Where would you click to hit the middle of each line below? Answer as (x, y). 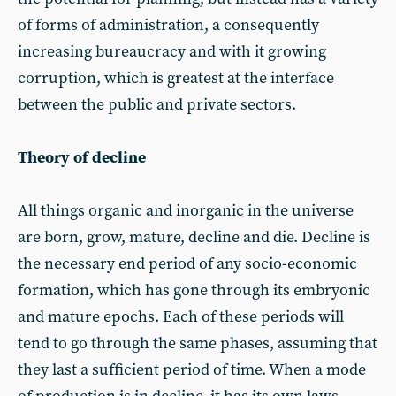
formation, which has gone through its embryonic (194, 290)
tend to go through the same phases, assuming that (198, 343)
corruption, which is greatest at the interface (176, 78)
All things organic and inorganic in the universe (186, 211)
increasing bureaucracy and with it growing (172, 52)
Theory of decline (82, 158)
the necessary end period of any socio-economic (187, 264)
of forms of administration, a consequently (168, 25)
